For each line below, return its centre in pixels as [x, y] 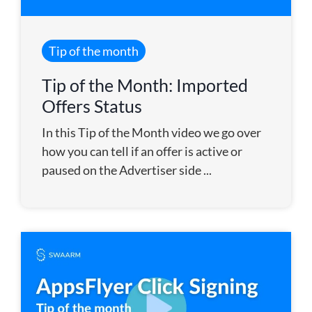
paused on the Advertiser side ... [127, 170]
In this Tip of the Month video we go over [151, 132]
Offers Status [92, 106]
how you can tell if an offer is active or [142, 151]
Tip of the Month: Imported [145, 85]
